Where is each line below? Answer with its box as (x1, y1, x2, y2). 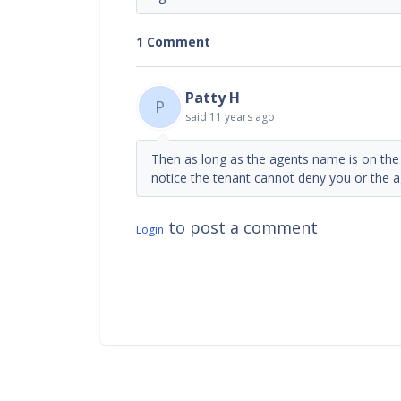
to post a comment (164, 216, 318, 238)
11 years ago (209, 108, 275, 124)
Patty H (185, 87, 240, 107)
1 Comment (136, 32, 210, 50)
